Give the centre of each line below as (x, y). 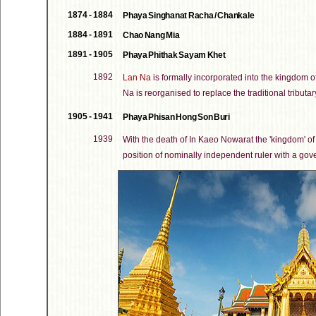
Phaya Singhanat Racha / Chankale (189, 16)
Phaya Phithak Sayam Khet (174, 55)
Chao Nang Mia (151, 35)
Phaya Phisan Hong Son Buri (176, 117)
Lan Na (137, 78)
